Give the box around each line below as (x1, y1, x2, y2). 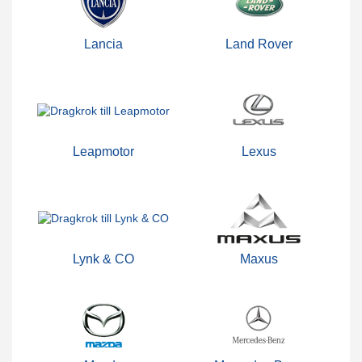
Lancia (83, 37, 123, 52)
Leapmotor (72, 144, 134, 158)
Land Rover (225, 37, 293, 52)
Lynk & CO (72, 251, 134, 266)
